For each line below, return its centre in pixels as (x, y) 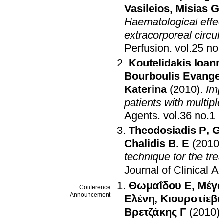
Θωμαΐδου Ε (160, 186)
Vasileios (147, 9)
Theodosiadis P (167, 130)
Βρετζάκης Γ (155, 212)
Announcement (90, 195)
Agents (141, 116)
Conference (95, 187)
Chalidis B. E (157, 143)
